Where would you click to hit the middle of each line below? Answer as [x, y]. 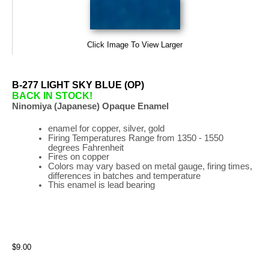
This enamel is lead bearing [101, 185]
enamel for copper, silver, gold [108, 128]
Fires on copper [78, 156]
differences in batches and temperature [124, 175]
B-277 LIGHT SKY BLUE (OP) [78, 85]
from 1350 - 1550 [189, 138]
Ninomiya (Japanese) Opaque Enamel [90, 106]
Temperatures [99, 138]
